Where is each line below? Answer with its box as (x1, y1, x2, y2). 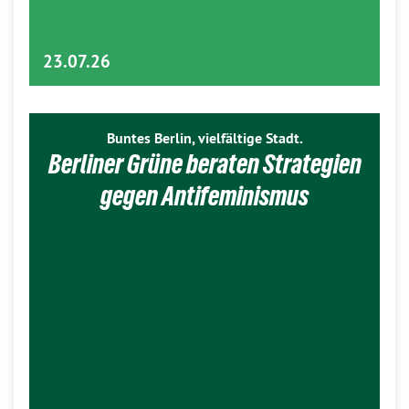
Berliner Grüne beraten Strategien (47, 148, 362, 179)
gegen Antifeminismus (100, 180, 309, 211)
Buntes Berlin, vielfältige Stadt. (106, 128, 303, 148)
